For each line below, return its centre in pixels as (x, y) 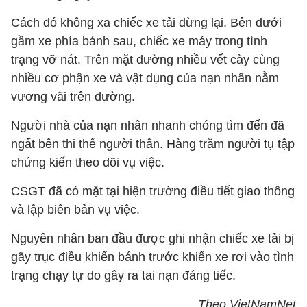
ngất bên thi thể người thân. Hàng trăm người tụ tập (153, 144)
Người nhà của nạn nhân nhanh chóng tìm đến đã (148, 125)
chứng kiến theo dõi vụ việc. (88, 162)
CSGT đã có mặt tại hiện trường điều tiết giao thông (153, 191)
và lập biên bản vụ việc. (75, 210)
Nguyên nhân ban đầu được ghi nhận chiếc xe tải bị (152, 238)
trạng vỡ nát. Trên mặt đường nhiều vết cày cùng (145, 60)
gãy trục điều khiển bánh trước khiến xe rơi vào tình (152, 257)
